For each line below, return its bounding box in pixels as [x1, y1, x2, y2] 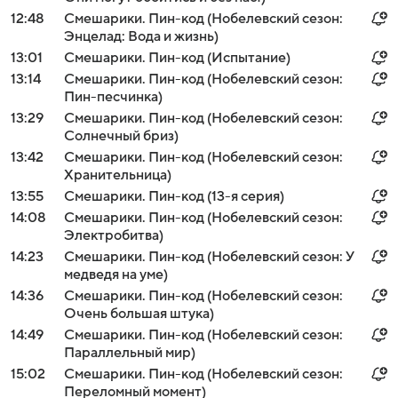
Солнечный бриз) [64, 128, 179, 144]
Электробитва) [64, 227, 163, 243]
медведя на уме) [64, 267, 168, 283]
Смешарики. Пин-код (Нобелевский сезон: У [64, 249, 354, 265]
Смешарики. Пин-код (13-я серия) [64, 188, 284, 204]
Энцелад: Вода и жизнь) [64, 28, 219, 44]
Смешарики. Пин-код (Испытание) [64, 50, 291, 66]
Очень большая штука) [64, 306, 214, 322]
